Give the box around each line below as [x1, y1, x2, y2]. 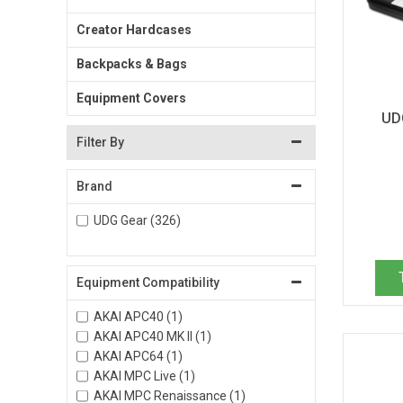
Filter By [76, 134, 124, 149]
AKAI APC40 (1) [93, 309, 183, 324]
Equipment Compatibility [76, 274, 219, 290]
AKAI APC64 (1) [93, 348, 183, 363]
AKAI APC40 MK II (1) [93, 328, 211, 344]
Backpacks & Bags [76, 56, 187, 71]
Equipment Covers [76, 90, 186, 105]
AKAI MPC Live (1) [93, 368, 195, 383]
